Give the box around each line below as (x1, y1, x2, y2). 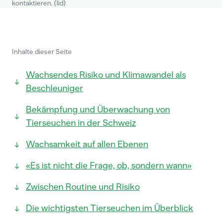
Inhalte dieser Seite (12, 48, 72, 56)
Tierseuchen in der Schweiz (26, 117, 136, 128)
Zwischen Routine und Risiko (26, 181, 140, 192)
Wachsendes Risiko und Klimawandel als (26, 69, 186, 80)
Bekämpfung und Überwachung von (26, 104, 170, 115)
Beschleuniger (26, 83, 83, 94)
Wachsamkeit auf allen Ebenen (26, 139, 148, 150)
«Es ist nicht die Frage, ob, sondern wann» (26, 160, 192, 171)
